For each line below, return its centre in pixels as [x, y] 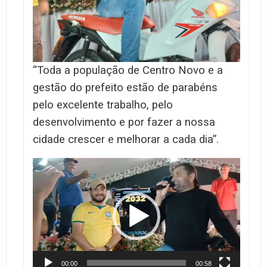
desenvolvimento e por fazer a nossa [124, 122]
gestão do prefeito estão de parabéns [125, 88]
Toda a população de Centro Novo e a [130, 71]
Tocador [49, 164]
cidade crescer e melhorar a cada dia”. [126, 140]
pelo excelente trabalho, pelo [103, 105]
